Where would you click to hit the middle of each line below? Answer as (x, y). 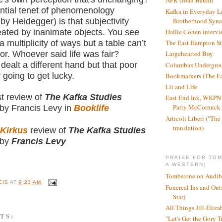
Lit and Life (181, 87)
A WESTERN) (186, 164)
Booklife (91, 108)
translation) (188, 128)
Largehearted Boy (189, 54)
